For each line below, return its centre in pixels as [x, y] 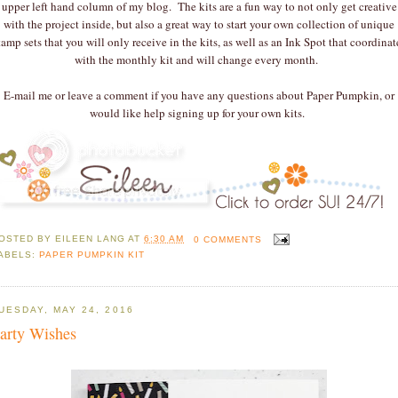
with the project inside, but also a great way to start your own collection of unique [199, 24]
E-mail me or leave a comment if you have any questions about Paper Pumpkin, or [199, 95]
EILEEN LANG [91, 239]
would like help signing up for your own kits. [199, 112]
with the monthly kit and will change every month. [199, 59]
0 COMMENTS [227, 239]
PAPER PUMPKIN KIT [92, 255]
